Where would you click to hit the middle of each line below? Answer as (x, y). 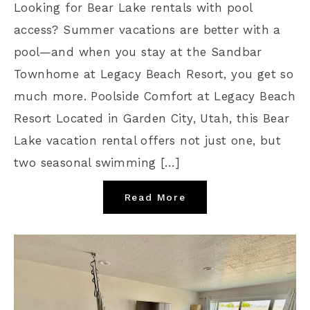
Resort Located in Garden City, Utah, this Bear (152, 118)
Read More (155, 197)
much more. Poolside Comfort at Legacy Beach (155, 96)
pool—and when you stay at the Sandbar (138, 52)
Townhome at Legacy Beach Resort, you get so (154, 74)
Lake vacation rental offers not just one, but (147, 140)
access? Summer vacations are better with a (147, 29)
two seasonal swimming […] (97, 162)
